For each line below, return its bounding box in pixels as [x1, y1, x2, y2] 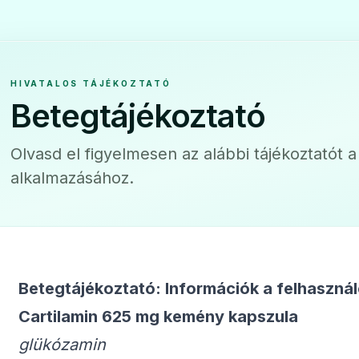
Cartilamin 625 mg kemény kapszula [18, 307, 298, 326]
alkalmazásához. [10, 168, 134, 188]
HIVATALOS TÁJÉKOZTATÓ [10, 79, 171, 88]
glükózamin [18, 335, 106, 354]
